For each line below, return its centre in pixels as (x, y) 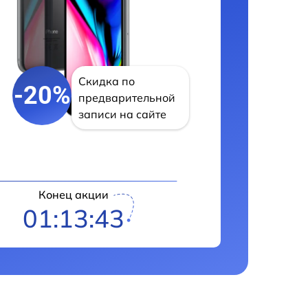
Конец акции (73, 195)
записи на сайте (122, 114)
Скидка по (107, 81)
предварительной (127, 98)
